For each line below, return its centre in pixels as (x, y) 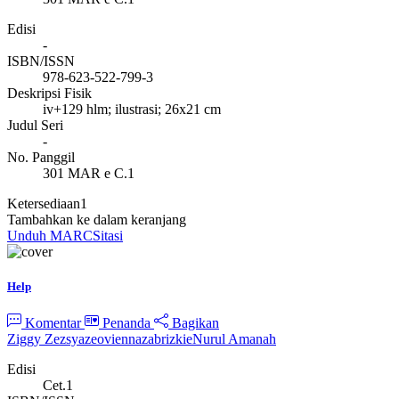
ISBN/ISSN (41, 61)
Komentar (53, 322)
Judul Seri (35, 125)
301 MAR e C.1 (89, 173)
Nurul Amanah (234, 338)
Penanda (126, 322)
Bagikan (194, 322)
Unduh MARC (50, 235)
